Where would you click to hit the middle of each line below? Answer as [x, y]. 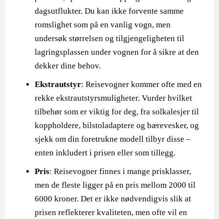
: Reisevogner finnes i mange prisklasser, [120, 171]
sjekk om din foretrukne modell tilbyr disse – [113, 139]
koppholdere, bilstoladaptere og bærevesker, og [117, 125]
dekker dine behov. [68, 66]
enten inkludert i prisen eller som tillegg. [105, 153]
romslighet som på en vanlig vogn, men [103, 25]
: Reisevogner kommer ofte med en [142, 84]
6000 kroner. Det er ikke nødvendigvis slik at [113, 199]
